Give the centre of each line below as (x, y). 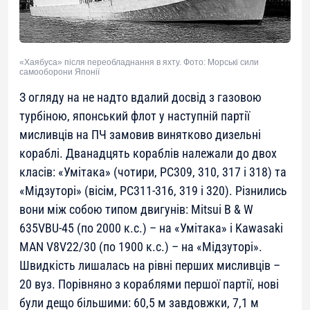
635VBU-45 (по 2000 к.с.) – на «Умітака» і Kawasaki (151, 228)
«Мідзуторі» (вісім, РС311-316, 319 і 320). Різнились (153, 190)
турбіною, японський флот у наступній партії (135, 116)
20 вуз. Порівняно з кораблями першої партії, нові (149, 284)
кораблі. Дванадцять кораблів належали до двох (148, 153)
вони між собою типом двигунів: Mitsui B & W (136, 209)
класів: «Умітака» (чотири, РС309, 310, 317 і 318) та (153, 172)
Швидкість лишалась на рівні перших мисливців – (150, 265)
